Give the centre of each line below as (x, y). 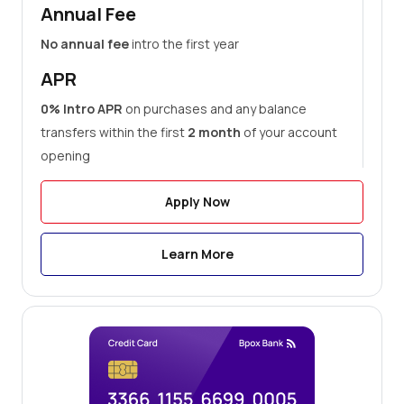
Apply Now (198, 202)
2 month (214, 132)
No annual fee (85, 44)
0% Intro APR (82, 109)
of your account (289, 132)
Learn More (198, 254)
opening (65, 156)
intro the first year (184, 44)
